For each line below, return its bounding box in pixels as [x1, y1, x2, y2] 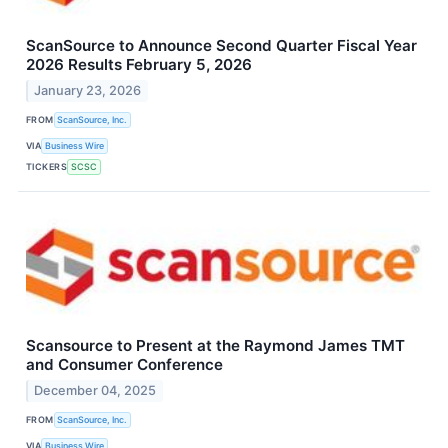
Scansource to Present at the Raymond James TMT [26, 335, 405, 355]
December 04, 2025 [34, 382, 157, 398]
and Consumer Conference [26, 354, 223, 374]
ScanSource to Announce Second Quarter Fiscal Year [26, 35, 417, 55]
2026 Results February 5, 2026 [26, 54, 252, 74]
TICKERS [26, 161, 68, 173]
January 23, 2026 [34, 82, 142, 98]
